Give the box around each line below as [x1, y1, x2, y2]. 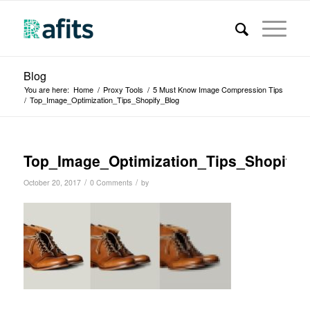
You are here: [24, 84, 69, 95]
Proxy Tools [102, 84, 143, 95]
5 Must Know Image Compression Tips [152, 84, 283, 95]
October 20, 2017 [23, 177, 81, 188]
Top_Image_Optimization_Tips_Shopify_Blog [29, 94, 179, 105]
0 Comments [89, 177, 132, 188]
